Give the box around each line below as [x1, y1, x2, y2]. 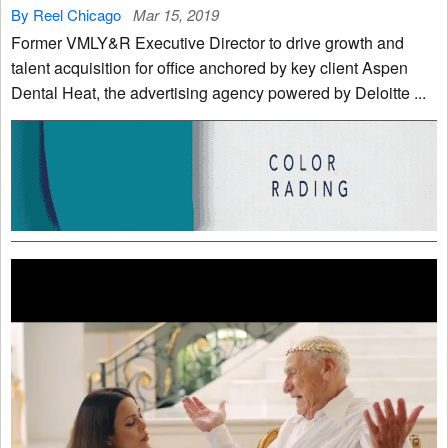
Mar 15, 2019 [133, 4, 219, 26]
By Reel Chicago [11, 4, 121, 26]
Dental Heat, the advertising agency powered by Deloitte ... [62, 81, 426, 105]
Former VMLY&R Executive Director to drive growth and [11, 31, 404, 55]
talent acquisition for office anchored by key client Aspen [11, 56, 408, 80]
